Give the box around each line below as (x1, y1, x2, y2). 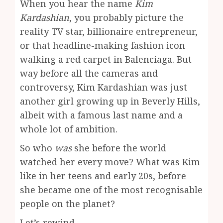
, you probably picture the (69, 11, 184, 23)
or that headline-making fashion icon (20, 39, 185, 51)
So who (20, 141, 55, 154)
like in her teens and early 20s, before (20, 169, 186, 182)
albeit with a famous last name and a (20, 109, 183, 121)
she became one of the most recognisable (20, 183, 203, 196)
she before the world (72, 141, 166, 154)
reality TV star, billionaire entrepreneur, (20, 25, 198, 37)
